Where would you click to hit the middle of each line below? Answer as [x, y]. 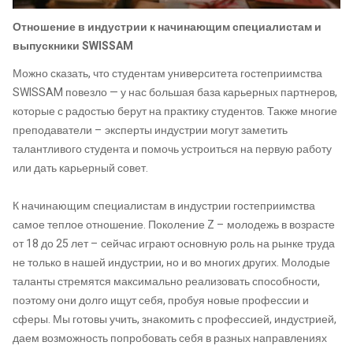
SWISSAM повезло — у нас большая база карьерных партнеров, [175, 93]
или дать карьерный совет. [80, 169]
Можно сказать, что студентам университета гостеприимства [167, 74]
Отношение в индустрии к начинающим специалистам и [167, 27]
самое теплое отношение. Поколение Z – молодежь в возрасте [174, 225]
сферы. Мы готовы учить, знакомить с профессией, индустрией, [175, 320]
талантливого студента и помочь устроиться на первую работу [172, 150]
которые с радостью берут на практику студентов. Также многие [175, 112]
